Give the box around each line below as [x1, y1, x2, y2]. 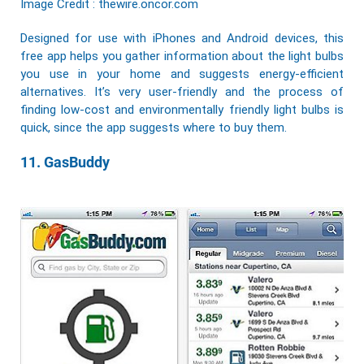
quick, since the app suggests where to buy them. [20, 120, 287, 136]
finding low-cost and [20, 102, 140, 118]
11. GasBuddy [20, 154, 110, 171]
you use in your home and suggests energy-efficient [20, 67, 344, 82]
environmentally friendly [139, 102, 269, 118]
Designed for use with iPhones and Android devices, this [20, 31, 344, 46]
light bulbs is [268, 102, 344, 118]
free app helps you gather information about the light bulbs [20, 49, 344, 64]
